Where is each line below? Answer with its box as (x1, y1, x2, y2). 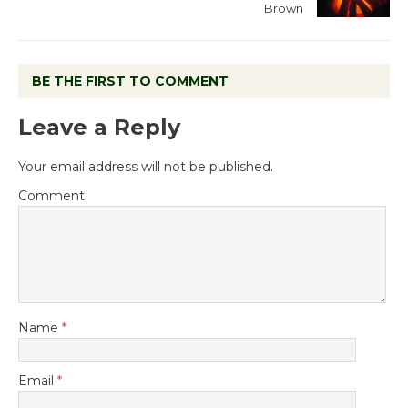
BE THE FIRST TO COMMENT (32, 73, 229, 90)
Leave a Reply (18, 114, 180, 141)
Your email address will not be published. (18, 158, 273, 176)
